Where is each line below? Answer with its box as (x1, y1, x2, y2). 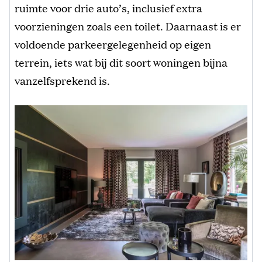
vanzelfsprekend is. (15, 72, 110, 88)
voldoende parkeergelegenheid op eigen (15, 36, 211, 51)
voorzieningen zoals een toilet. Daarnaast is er (15, 18, 241, 33)
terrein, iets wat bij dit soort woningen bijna (15, 54, 227, 70)
